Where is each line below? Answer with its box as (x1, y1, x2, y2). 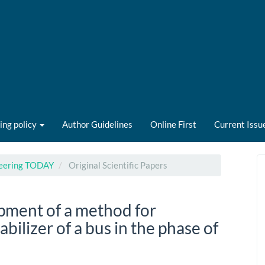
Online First (150, 118, 196, 130)
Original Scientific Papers (67, 160, 167, 170)
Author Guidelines (62, 118, 132, 130)
